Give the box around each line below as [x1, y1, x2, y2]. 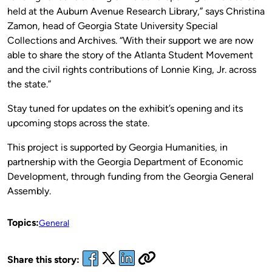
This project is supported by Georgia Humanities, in [7, 141, 228, 153]
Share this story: [7, 254, 80, 266]
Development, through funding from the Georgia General [7, 170, 254, 182]
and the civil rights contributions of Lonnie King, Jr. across [7, 63, 256, 75]
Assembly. [7, 185, 51, 197]
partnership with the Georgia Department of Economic [7, 155, 243, 168]
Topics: [7, 216, 39, 228]
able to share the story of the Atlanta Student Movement [7, 49, 253, 61]
